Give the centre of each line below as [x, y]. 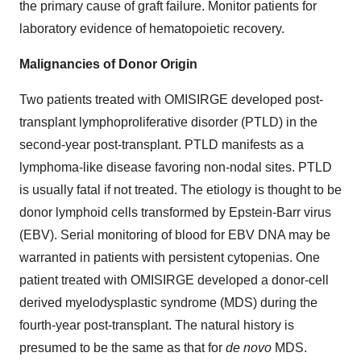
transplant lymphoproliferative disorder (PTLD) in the [168, 122]
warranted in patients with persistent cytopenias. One [170, 257]
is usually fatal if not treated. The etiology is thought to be [180, 189]
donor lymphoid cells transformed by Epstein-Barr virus [175, 212]
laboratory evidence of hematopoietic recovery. [152, 28]
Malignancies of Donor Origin [108, 64]
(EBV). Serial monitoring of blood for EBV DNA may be [175, 234]
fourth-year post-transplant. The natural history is [157, 325]
